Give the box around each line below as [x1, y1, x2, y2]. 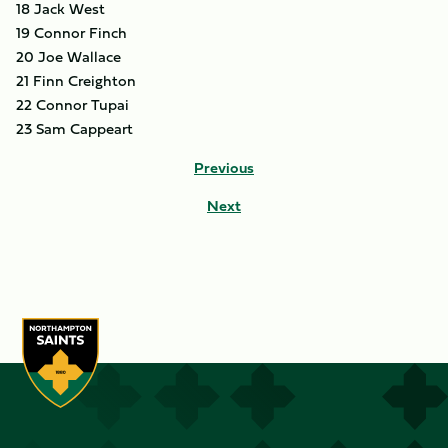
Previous [194, 156, 254, 179]
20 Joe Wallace [16, 45, 121, 68]
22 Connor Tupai [16, 93, 129, 116]
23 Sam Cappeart [16, 117, 133, 140]
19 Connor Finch [16, 21, 127, 44]
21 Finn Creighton [16, 69, 136, 92]
